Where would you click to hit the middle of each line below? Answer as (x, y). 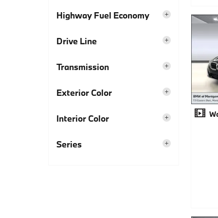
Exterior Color (84, 92)
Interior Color (83, 118)
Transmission (83, 67)
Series (69, 144)
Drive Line (77, 41)
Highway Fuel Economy (103, 15)
